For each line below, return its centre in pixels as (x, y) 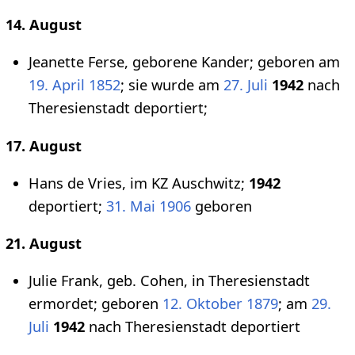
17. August (43, 145)
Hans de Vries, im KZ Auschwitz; (139, 183)
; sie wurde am (172, 85)
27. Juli (246, 85)
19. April (57, 85)
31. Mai (131, 206)
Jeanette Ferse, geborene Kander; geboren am (184, 62)
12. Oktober (202, 304)
